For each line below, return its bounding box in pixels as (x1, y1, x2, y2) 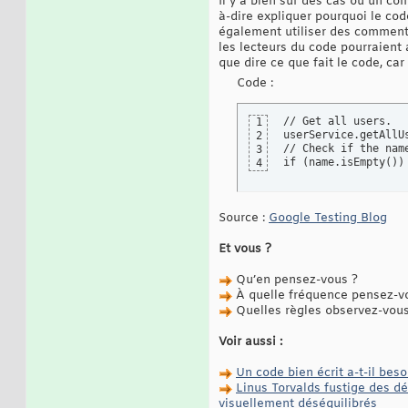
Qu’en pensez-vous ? (232, 272, 358, 289)
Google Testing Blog (269, 210, 387, 227)
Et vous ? (219, 241, 271, 258)
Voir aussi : (219, 334, 282, 351)
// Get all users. (283, 115, 392, 128)
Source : (219, 210, 269, 227)
